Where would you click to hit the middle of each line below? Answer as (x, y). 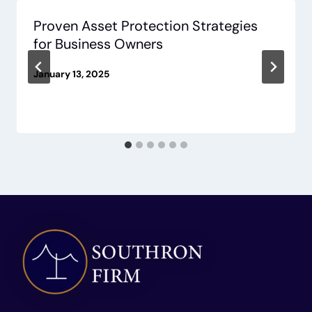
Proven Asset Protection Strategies (146, 26)
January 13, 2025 (71, 74)
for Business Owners (98, 44)
